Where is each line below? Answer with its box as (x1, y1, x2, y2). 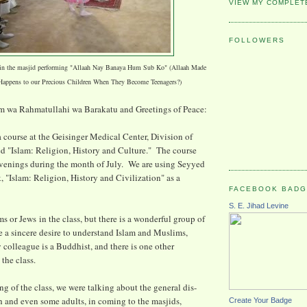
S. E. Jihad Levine (229, 201, 288, 210)
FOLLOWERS (229, 36, 286, 45)
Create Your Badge (229, 296, 292, 305)
